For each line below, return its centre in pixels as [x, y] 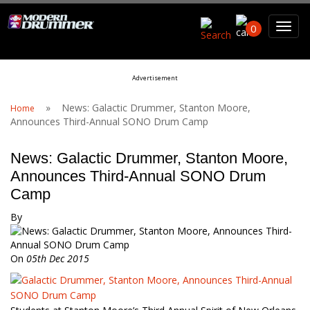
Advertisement [155, 78]
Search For [87, 23]
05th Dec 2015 [58, 258]
